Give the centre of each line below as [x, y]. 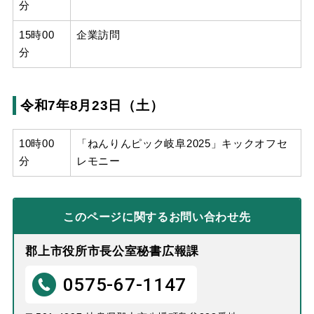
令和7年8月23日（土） [92, 105]
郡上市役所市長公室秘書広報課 [112, 251]
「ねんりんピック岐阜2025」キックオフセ [182, 144]
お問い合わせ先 [210, 217]
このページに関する [116, 217]
